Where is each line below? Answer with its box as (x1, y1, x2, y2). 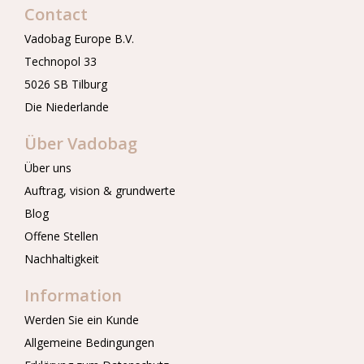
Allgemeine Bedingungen (24, 335, 154, 350)
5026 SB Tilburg (24, 76, 107, 92)
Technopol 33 (24, 54, 97, 69)
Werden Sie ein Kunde (24, 312, 139, 327)
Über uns (24, 160, 71, 175)
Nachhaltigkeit (24, 251, 99, 266)
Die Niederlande (24, 99, 109, 115)
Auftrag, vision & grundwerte (24, 183, 175, 198)
